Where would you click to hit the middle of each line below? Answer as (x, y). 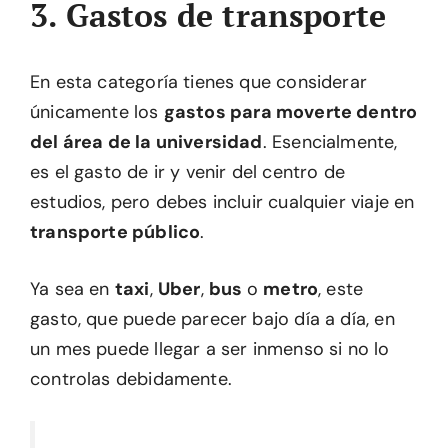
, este (341, 288)
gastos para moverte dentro (290, 111)
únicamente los (97, 111)
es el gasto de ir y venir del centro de (188, 171)
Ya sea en (72, 288)
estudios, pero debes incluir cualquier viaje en (222, 201)
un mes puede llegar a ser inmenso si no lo (210, 348)
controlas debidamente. (131, 378)
